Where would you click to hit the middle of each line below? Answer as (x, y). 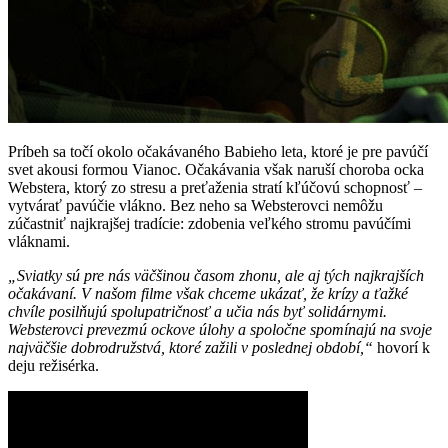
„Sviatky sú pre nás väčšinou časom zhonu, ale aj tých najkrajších (216, 276)
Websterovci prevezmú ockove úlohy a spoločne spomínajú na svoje (220, 330)
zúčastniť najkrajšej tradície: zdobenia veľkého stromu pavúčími (209, 224)
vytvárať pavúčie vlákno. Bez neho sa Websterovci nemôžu (195, 206)
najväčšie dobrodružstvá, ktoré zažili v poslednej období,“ (190, 348)
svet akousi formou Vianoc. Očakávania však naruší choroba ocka (216, 170)
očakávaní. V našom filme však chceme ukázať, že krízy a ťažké (208, 294)
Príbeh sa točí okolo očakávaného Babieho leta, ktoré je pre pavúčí (218, 152)
